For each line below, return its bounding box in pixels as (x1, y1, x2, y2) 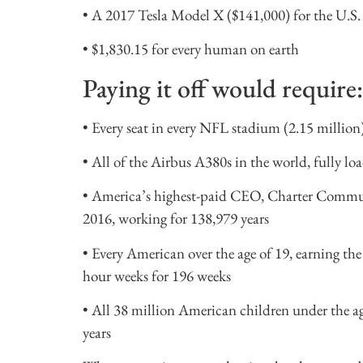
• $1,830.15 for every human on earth (83, 39, 299, 60)
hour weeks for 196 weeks (83, 265, 231, 286)
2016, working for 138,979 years (83, 208, 269, 229)
